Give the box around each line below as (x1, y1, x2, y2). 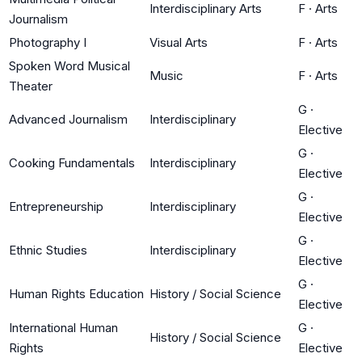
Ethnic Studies (9, 242, 87, 258)
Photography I (9, 34, 86, 50)
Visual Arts (149, 34, 208, 50)
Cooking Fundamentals (9, 154, 135, 170)
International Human (9, 319, 118, 335)
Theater (9, 78, 53, 94)
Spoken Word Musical (9, 57, 130, 74)
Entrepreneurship (9, 198, 103, 214)
